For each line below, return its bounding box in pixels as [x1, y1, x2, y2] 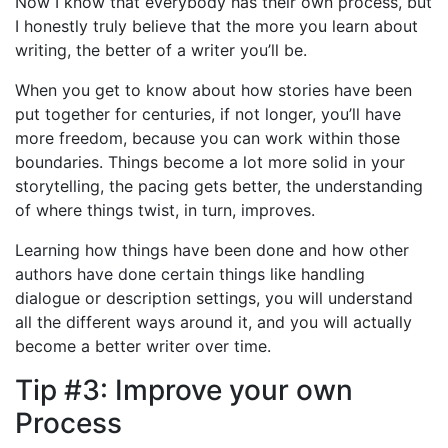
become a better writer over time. [15, 335, 271, 356]
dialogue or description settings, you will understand [15, 287, 413, 308]
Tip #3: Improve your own [15, 372, 353, 407]
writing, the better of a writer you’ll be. [15, 39, 307, 60]
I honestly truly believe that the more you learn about [15, 15, 418, 36]
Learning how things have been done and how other [15, 239, 409, 260]
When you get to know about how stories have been [15, 79, 412, 100]
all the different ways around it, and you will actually [15, 311, 412, 332]
